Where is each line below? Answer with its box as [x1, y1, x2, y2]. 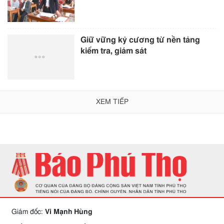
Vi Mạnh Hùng [45, 208, 92, 215]
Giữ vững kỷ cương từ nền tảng [80, 36, 200, 44]
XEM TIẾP [95, 98, 128, 105]
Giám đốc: [11, 208, 45, 215]
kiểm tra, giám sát [80, 47, 147, 55]
